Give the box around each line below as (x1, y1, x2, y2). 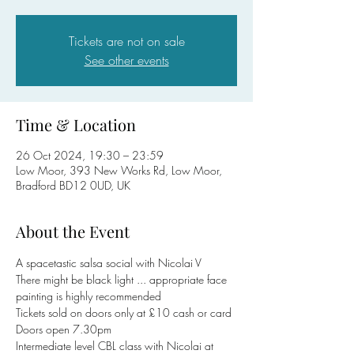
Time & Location (16, 114, 136, 135)
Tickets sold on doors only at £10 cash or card (16, 305, 232, 320)
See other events (84, 51, 169, 69)
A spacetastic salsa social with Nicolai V (16, 255, 201, 270)
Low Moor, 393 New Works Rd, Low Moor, (16, 163, 222, 178)
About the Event (16, 220, 130, 242)
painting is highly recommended (16, 288, 164, 303)
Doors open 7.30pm (16, 322, 111, 337)
